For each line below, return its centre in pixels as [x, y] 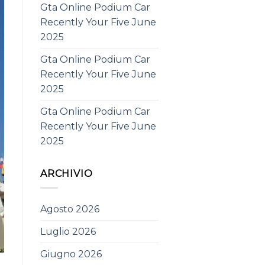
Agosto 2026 [70, 209]
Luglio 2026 [68, 232]
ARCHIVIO [67, 173]
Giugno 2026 [71, 254]
